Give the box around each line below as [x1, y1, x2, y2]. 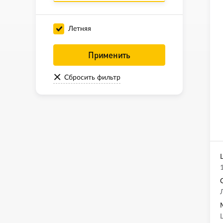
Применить [88, 50, 130, 60]
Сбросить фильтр [64, 74, 120, 81]
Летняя [68, 25, 91, 32]
